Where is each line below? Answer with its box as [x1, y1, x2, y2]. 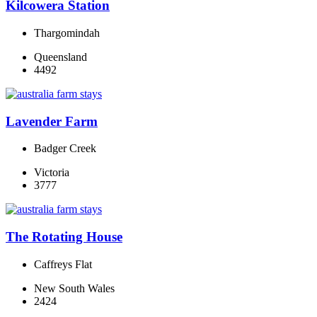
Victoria [34, 166, 69, 179]
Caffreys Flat [34, 258, 92, 270]
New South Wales [34, 282, 115, 294]
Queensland [34, 51, 87, 63]
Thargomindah [34, 27, 100, 39]
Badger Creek [34, 142, 96, 155]
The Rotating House [6, 229, 122, 245]
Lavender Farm [6, 113, 98, 129]
